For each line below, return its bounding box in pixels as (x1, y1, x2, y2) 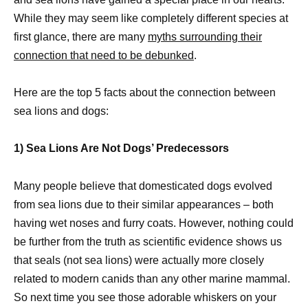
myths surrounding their (148, 31, 262, 43)
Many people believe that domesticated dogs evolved (14, 179, 272, 192)
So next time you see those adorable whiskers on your (14, 291, 276, 303)
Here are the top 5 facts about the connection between (14, 87, 276, 99)
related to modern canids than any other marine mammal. (14, 272, 290, 285)
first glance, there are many (14, 31, 148, 43)
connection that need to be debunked (14, 49, 194, 61)
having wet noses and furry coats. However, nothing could (14, 217, 294, 229)
